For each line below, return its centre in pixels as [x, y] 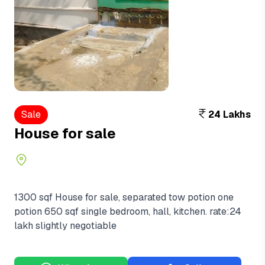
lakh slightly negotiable [65, 226]
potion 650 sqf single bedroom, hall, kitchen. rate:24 [128, 211]
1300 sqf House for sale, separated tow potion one [124, 197]
